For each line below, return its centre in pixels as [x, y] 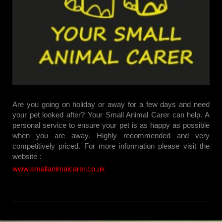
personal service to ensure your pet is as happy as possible [111, 125]
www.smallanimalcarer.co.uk [59, 169]
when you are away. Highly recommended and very [111, 136]
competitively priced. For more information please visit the [111, 146]
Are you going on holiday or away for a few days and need [111, 105]
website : [27, 157]
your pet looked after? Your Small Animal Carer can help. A [111, 115]
